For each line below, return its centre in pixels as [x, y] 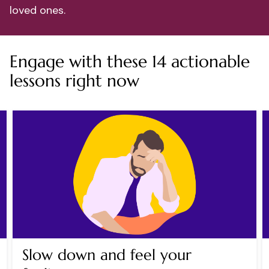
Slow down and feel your [107, 255]
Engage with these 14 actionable [130, 61]
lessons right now [74, 80]
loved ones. [38, 10]
